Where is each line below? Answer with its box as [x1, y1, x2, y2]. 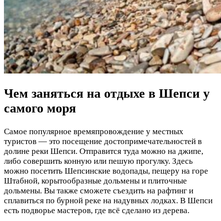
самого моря [4, 101, 76, 116]
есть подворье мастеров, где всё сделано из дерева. [4, 205, 189, 215]
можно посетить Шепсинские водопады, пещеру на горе [4, 166, 208, 176]
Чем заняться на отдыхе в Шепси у [4, 86, 210, 101]
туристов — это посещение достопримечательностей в [4, 136, 202, 146]
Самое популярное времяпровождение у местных [4, 126, 184, 136]
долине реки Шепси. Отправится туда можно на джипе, [4, 146, 203, 156]
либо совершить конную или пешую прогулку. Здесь [4, 156, 193, 166]
